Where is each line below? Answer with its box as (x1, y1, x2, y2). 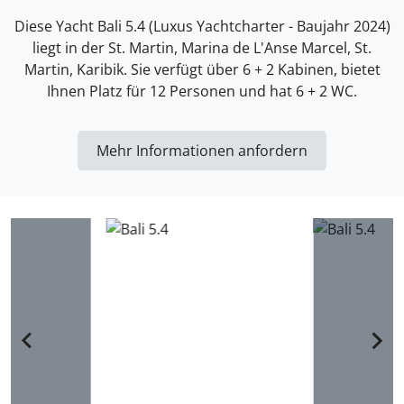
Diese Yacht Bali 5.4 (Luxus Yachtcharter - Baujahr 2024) (14, 16, 390, 36)
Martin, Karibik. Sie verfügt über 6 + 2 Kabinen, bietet (23, 60, 381, 79)
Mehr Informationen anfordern (96, 141, 308, 161)
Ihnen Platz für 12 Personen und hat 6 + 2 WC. (47, 81, 357, 101)
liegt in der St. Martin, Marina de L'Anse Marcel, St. (32, 38, 372, 58)
